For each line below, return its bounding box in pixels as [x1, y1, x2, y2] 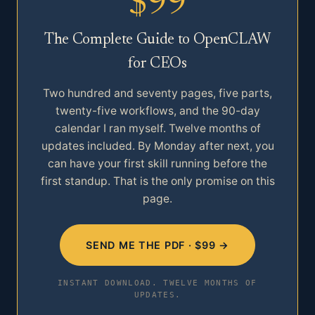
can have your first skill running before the [48, 157, 267, 171]
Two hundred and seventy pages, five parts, [43, 86, 272, 101]
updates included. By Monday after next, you [41, 139, 274, 153]
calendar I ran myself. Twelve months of [54, 122, 261, 136]
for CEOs [128, 56, 187, 72]
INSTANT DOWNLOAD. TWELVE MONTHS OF [58, 278, 257, 288]
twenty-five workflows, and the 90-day [55, 104, 260, 118]
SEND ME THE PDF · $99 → [86, 239, 229, 252]
